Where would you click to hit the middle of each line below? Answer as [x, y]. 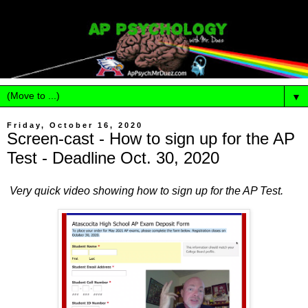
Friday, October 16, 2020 [75, 125]
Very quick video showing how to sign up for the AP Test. [146, 190]
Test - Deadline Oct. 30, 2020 [113, 158]
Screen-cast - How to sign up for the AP [151, 139]
